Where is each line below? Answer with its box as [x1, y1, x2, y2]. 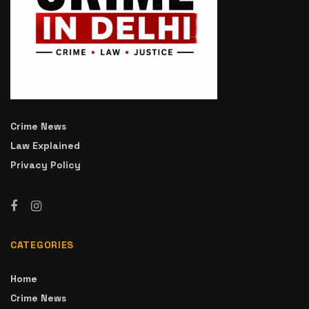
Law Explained [10, 139, 80, 152]
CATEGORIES [10, 239, 74, 252]
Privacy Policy [10, 159, 81, 172]
